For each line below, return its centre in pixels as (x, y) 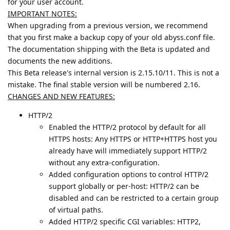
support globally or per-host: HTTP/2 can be (124, 186)
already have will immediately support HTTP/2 (128, 150)
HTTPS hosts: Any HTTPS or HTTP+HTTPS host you (133, 139)
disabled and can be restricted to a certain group (134, 198)
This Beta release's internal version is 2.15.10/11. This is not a (113, 72)
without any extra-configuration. (104, 162)
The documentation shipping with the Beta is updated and (109, 49)
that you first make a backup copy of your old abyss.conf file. (111, 37)
